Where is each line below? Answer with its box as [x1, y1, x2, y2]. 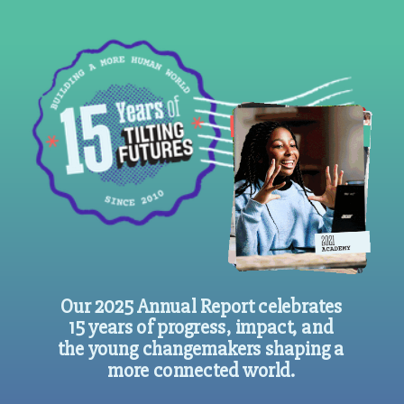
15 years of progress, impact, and [69, 315, 334, 340]
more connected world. [107, 357, 295, 383]
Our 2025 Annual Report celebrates [60, 293, 343, 319]
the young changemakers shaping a [58, 336, 344, 362]
